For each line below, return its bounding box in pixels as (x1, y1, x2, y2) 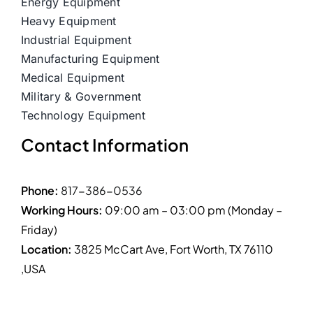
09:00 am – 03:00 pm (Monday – (104, 202, 282, 217)
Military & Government (20, 89, 142, 103)
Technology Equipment (20, 108, 145, 122)
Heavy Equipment (20, 13, 117, 28)
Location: (20, 241, 74, 256)
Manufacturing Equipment (20, 51, 160, 66)
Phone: (20, 182, 61, 198)
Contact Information (20, 133, 189, 155)
